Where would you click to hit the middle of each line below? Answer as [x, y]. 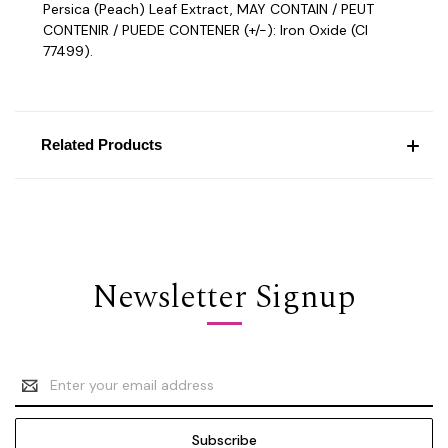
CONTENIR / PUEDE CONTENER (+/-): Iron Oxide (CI [205, 29]
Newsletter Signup [224, 297]
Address [42, 395]
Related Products [101, 144]
